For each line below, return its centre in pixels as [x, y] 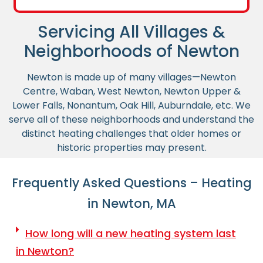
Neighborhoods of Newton [131, 52]
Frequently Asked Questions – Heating [131, 183]
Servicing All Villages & [131, 32]
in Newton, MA [131, 203]
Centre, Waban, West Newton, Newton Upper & [131, 92]
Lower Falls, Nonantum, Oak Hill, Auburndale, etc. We [131, 106]
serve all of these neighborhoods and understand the [131, 120]
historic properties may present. [131, 148]
